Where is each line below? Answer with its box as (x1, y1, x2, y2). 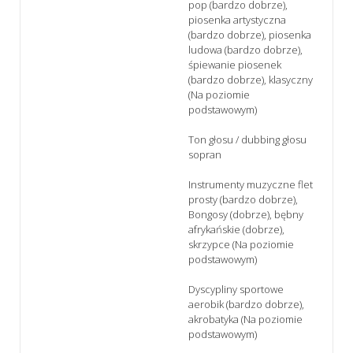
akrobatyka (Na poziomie (188, 311, 303, 326)
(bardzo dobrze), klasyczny (188, 72, 313, 87)
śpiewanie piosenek (188, 57, 281, 72)
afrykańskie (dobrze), (188, 221, 284, 236)
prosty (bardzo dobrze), (188, 191, 298, 206)
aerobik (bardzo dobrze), (188, 296, 304, 311)
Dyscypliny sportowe (188, 281, 284, 296)
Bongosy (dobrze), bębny (188, 206, 303, 221)
